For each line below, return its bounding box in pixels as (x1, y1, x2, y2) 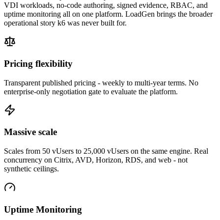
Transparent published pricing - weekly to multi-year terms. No (4, 78, 198, 87)
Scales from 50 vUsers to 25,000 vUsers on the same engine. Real (4, 147, 208, 156)
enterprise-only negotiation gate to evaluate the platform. (4, 87, 178, 96)
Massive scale (4, 127, 57, 137)
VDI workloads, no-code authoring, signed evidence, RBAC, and (4, 1, 208, 10)
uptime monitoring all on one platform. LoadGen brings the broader (4, 10, 213, 19)
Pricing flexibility (4, 58, 73, 69)
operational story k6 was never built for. (4, 19, 127, 27)
